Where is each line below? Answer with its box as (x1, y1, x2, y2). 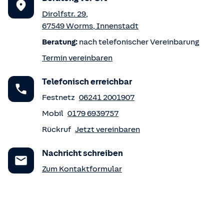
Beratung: (42, 37, 77, 46)
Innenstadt (96, 21, 138, 30)
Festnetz (42, 93, 75, 102)
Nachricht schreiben (42, 148, 123, 158)
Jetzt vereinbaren (75, 125, 140, 134)
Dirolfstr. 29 (42, 9, 86, 18)
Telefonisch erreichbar (42, 77, 132, 86)
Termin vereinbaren (42, 53, 112, 62)
